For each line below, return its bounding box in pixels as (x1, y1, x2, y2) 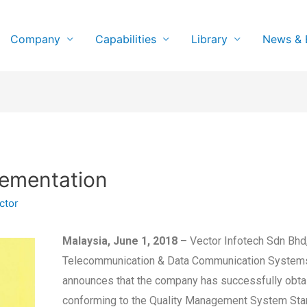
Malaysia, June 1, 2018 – (62, 234, 191, 248)
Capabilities (95, 32, 156, 46)
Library (191, 32, 228, 46)
